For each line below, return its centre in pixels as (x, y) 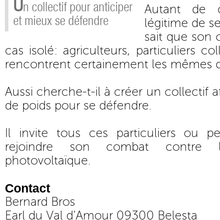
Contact (27, 188)
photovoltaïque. (48, 161)
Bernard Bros (40, 202)
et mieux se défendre (61, 21)
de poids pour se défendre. (78, 106)
